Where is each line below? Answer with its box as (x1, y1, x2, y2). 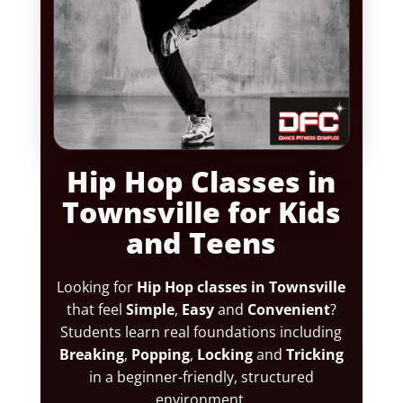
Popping (130, 345, 190, 365)
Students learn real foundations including (60, 322, 343, 343)
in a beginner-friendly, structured (88, 367, 314, 388)
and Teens (126, 223, 277, 263)
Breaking (58, 345, 124, 365)
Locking (196, 345, 253, 365)
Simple (125, 300, 175, 320)
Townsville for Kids (61, 193, 341, 232)
